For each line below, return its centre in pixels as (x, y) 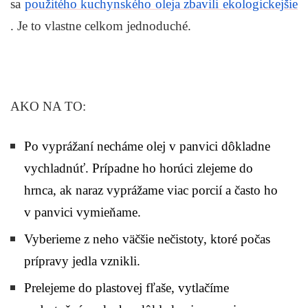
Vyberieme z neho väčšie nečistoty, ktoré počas (147, 239)
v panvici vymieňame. (82, 212)
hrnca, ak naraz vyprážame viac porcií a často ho (151, 190)
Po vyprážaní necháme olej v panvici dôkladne (147, 146)
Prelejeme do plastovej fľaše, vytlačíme (126, 288)
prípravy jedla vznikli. (82, 261)
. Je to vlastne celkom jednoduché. (101, 25)
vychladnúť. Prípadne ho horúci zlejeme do (139, 168)
